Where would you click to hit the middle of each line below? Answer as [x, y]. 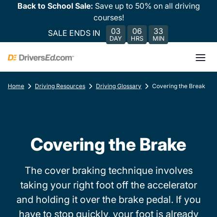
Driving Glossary [119, 86]
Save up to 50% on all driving [147, 6]
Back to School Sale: [56, 6]
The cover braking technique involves [108, 170]
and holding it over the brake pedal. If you [108, 200]
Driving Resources [60, 86]
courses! [108, 17]
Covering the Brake [108, 144]
